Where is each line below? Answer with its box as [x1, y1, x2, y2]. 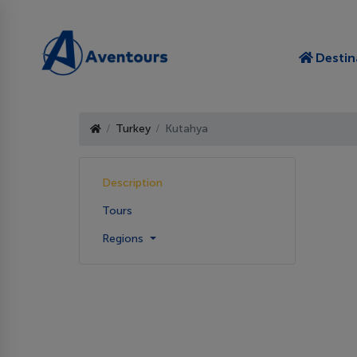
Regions [102, 231, 147, 245]
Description [102, 175, 163, 190]
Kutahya [165, 122, 208, 136]
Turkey [116, 122, 151, 136]
